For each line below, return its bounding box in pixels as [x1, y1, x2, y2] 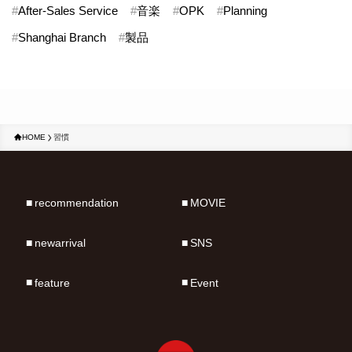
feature [34, 276, 70, 289]
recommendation [34, 196, 119, 210]
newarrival [34, 236, 86, 250]
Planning [223, 4, 268, 18]
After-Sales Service [18, 4, 119, 18]
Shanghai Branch [18, 31, 107, 45]
